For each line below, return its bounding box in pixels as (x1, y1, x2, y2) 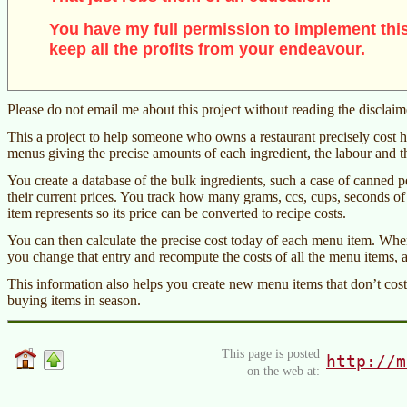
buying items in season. (7, 292, 141, 308)
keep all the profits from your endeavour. (49, 39, 365, 59)
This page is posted (222, 345, 320, 361)
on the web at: (247, 362, 320, 378)
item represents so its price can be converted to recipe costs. (7, 204, 346, 221)
